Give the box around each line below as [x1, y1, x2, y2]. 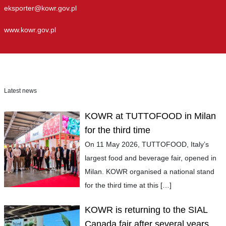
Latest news [4, 87, 37, 94]
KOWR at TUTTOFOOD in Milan [85, 111, 216, 121]
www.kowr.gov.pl [4, 26, 56, 34]
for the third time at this [85, 181, 160, 189]
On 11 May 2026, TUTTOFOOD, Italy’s [85, 140, 209, 148]
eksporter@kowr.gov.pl [4, 4, 77, 12]
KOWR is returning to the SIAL [85, 204, 207, 215]
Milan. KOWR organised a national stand [85, 167, 214, 176]
